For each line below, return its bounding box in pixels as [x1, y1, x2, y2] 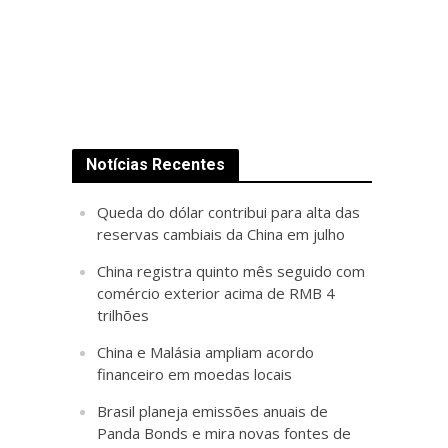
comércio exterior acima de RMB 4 [97, 283, 336, 303]
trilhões [97, 305, 150, 325]
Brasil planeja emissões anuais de [97, 401, 329, 421]
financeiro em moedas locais [97, 364, 293, 384]
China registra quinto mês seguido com [97, 261, 366, 281]
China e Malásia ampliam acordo [97, 342, 315, 362]
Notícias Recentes [86, 155, 226, 174]
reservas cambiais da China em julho [97, 224, 346, 244]
